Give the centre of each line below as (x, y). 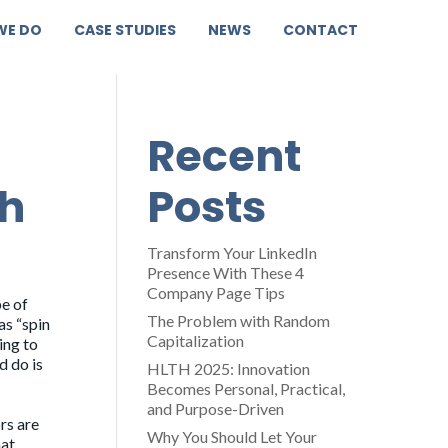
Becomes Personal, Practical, (245, 388)
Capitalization (195, 340)
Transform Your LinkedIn (231, 252)
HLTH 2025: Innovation (228, 368)
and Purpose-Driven (215, 408)
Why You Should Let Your (231, 436)
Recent (223, 156)
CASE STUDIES (125, 30)
